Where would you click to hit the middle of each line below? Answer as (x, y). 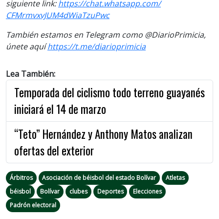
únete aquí (27, 46)
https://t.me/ (71, 46)
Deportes (110, 191)
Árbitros (21, 177)
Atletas (175, 177)
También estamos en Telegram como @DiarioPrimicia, (106, 34)
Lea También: (31, 74)
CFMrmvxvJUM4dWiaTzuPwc (58, 15)
